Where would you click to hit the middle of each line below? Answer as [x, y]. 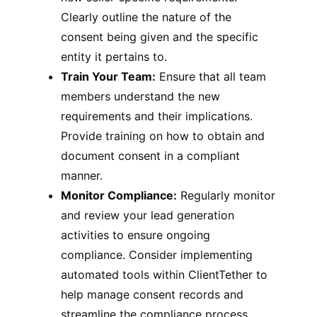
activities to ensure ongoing [136, 235]
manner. [82, 176]
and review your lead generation [148, 215]
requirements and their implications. [157, 116]
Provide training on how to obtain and [163, 136]
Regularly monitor [226, 196]
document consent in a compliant [151, 156]
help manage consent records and [152, 295]
